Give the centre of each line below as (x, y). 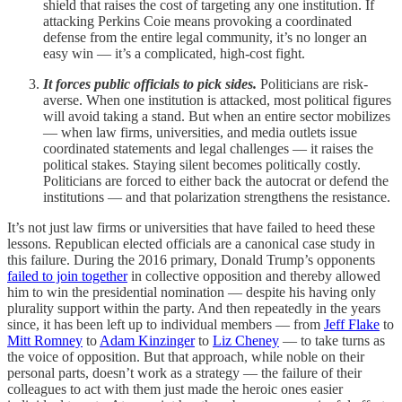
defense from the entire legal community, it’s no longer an (205, 38)
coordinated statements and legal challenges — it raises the (208, 149)
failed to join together (67, 276)
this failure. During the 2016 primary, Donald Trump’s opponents (191, 260)
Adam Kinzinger (147, 341)
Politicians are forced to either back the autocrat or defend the (216, 181)
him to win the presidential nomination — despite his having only (192, 293)
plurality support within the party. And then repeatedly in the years (194, 309)
